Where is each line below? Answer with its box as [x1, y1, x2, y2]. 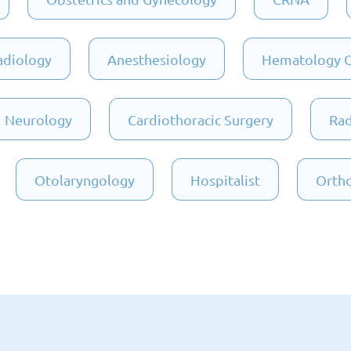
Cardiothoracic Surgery [128, 110, 273, 128]
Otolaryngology [34, 171, 135, 188]
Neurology [5, 110, 72, 128]
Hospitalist [190, 171, 260, 188]
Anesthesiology [107, 50, 206, 67]
